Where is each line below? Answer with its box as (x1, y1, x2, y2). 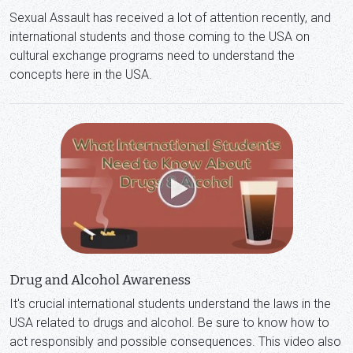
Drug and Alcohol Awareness (9, 272, 191, 289)
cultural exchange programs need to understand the (9, 47, 295, 63)
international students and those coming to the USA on (9, 28, 310, 44)
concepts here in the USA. (9, 66, 152, 82)
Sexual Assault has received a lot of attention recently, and (9, 9, 331, 25)
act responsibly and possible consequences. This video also (9, 334, 341, 350)
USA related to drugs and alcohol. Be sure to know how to (9, 315, 329, 331)
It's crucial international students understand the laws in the (9, 296, 331, 312)
